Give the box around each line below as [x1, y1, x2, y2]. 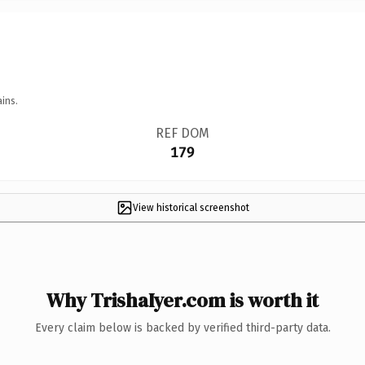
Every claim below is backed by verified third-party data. [34, 320, 331, 335]
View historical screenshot [132, 201, 249, 213]
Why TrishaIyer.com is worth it [46, 286, 319, 314]
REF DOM [155, 125, 209, 141]
